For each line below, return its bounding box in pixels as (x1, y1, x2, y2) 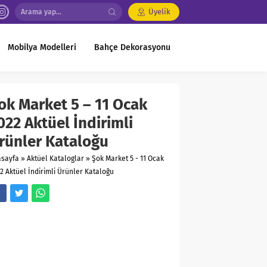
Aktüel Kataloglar (27, 154, 84, 163)
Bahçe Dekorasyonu (94, 42, 170, 52)
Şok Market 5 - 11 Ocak (92, 154, 164, 163)
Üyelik (148, 7, 170, 16)
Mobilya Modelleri (8, 42, 76, 52)
